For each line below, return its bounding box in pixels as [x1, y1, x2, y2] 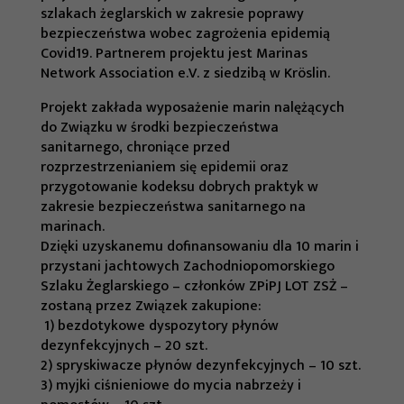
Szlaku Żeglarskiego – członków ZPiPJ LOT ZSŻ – [40, 273, 348, 298]
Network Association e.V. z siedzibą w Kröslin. [40, 60, 330, 86]
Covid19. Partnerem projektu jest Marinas [40, 41, 308, 66]
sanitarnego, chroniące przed [40, 134, 230, 160]
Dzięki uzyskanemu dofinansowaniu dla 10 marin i [40, 234, 359, 259]
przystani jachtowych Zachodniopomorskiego [40, 253, 335, 279]
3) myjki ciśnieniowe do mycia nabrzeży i [40, 372, 301, 398]
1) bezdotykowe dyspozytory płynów [40, 313, 279, 338]
